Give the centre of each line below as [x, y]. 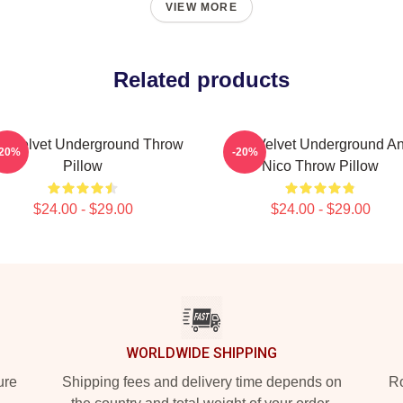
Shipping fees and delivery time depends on [201, 382]
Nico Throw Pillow [320, 166]
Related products [201, 80]
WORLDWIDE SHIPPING [201, 353]
